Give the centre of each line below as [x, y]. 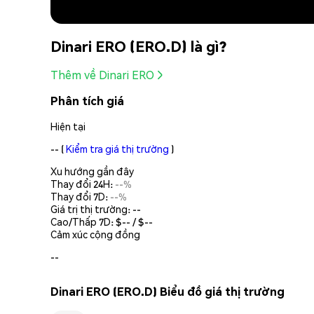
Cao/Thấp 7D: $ [86, 221]
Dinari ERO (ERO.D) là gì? [138, 46]
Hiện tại [68, 126]
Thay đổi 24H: [83, 183]
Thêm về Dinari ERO [102, 75]
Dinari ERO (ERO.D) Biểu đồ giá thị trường [168, 292]
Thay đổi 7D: [80, 196]
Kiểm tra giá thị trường [117, 148]
